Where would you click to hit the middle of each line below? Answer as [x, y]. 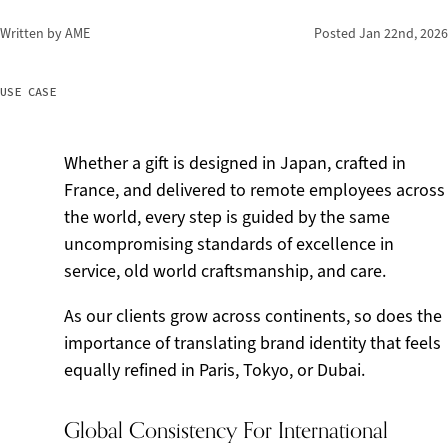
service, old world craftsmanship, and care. [225, 271]
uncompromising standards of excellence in [229, 244]
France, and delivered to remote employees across [254, 190]
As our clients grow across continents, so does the [253, 316]
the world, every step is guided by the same [227, 217]
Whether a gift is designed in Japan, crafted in [235, 163]
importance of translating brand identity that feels [252, 343]
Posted [336, 33]
